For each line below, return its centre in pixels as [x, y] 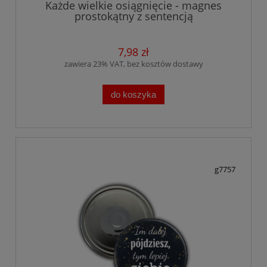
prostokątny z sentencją [133, 16]
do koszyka [133, 94]
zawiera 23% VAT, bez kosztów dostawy [133, 64]
